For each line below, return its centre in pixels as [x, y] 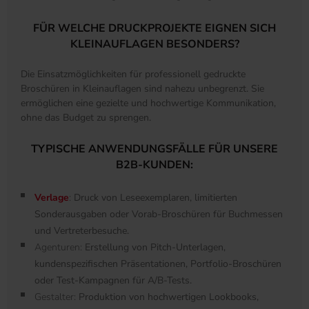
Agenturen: [58, 248]
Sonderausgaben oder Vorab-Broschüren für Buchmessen [159, 215]
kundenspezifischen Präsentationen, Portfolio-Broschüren [158, 264]
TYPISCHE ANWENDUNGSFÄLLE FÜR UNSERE [154, 149]
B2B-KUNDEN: [154, 165]
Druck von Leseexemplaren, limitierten [156, 198]
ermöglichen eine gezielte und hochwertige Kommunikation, [148, 103]
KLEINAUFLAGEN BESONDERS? [154, 44]
